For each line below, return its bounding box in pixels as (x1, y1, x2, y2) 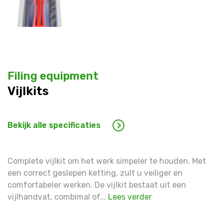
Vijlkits (7, 84, 49, 99)
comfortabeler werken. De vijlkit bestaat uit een (7, 180, 186, 190)
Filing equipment (7, 69, 99, 83)
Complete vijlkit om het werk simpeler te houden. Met (7, 156, 206, 166)
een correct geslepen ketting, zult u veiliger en (7, 168, 183, 178)
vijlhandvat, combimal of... (7, 192, 108, 202)
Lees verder (108, 192, 152, 202)
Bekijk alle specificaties (7, 120, 101, 130)
